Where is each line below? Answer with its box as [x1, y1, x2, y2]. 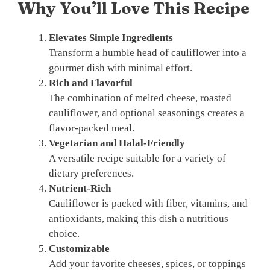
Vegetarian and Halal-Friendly [49, 137, 185, 149]
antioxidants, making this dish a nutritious [49, 213, 228, 225]
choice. [49, 228, 80, 240]
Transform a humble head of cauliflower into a [49, 47, 246, 59]
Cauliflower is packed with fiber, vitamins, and [49, 198, 248, 210]
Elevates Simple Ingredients [49, 32, 173, 44]
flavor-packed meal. [49, 122, 134, 134]
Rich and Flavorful [49, 77, 133, 89]
